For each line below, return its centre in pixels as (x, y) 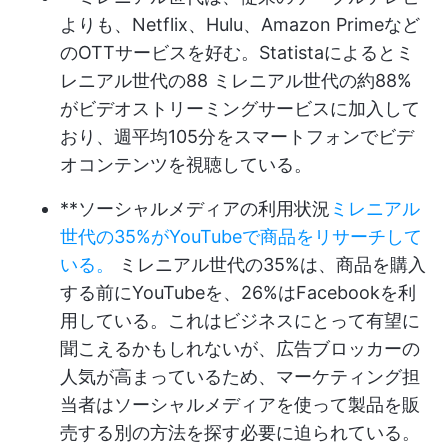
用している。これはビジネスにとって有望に (240, 320)
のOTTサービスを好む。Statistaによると (228, 52)
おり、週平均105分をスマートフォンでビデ (237, 136)
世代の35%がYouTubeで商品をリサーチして (241, 236)
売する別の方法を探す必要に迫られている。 (240, 432)
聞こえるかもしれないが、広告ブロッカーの (240, 348)
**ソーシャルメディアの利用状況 (195, 208)
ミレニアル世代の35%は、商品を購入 (270, 264)
